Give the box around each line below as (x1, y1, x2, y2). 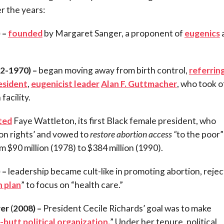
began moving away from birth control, (36, 64, 189, 75)
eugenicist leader (30, 78, 99, 89)
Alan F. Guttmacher (100, 78, 177, 89)
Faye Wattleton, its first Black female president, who (11, 115, 216, 126)
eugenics (184, 27, 220, 38)
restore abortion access (89, 128, 172, 139)
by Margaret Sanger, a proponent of (42, 27, 184, 38)
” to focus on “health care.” (20, 179, 123, 190)
